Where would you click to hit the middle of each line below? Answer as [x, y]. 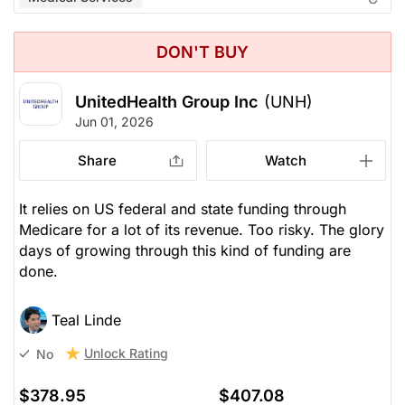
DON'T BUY [202, 52]
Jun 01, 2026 [114, 122]
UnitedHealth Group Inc [166, 102]
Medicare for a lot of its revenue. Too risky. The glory [202, 230]
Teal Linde [86, 320]
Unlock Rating [126, 353]
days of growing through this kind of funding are [185, 251]
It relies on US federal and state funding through [183, 209]
